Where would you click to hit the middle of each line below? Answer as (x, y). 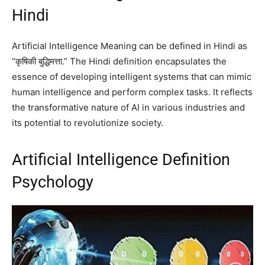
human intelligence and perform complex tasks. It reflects (132, 92)
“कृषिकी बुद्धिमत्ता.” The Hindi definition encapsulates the (119, 62)
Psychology (53, 182)
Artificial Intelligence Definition (121, 160)
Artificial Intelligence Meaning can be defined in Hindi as (130, 46)
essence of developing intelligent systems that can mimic (132, 77)
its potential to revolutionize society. (88, 123)
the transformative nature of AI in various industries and (128, 108)
